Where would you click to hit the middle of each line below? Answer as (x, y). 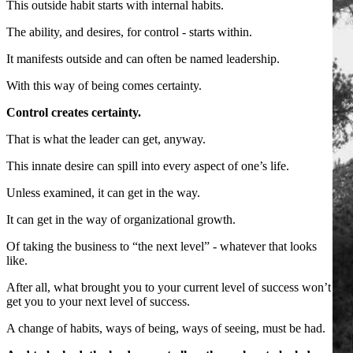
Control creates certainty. (74, 112)
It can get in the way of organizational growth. (121, 219)
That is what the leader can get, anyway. (106, 139)
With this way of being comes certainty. (104, 85)
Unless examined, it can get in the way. (103, 192)
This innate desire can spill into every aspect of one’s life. (148, 165)
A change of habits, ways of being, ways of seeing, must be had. (166, 328)
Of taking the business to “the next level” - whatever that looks (162, 246)
